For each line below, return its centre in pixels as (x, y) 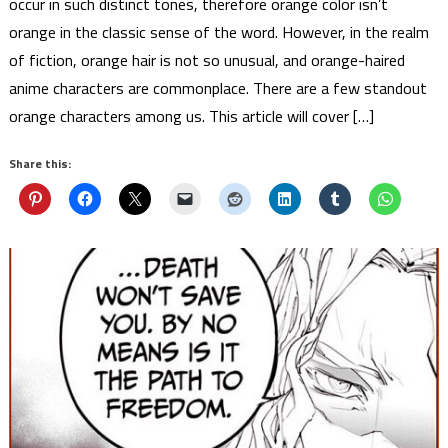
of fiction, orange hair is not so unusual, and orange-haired (207, 59)
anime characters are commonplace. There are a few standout (218, 87)
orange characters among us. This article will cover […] (192, 115)
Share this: (40, 163)
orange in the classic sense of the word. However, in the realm (219, 31)
